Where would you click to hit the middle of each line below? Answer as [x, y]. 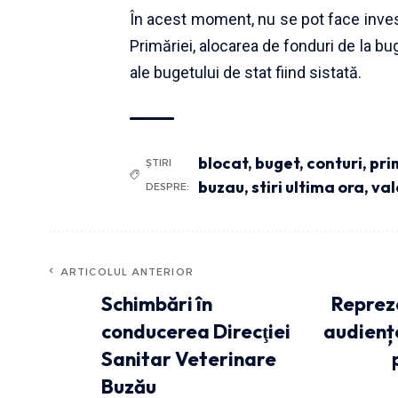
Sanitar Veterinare [189, 358]
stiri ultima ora [308, 187]
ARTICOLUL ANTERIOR [127, 271]
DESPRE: [167, 186]
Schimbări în [157, 303]
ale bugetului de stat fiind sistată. [246, 72]
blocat [223, 163]
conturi [335, 163]
